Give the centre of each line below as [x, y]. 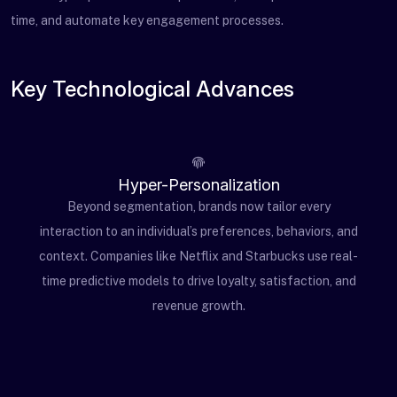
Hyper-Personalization [198, 185]
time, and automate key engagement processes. [147, 20]
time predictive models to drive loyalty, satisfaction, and [198, 281]
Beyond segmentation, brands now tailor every [198, 206]
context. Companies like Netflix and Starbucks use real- [198, 256]
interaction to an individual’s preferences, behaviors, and [198, 231]
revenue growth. [198, 306]
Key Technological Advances [152, 89]
